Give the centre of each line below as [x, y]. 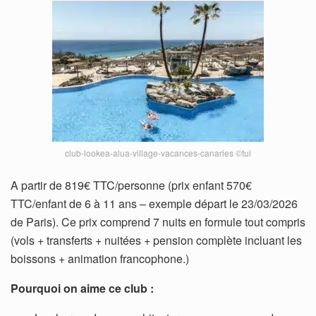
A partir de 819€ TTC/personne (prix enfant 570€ [131, 185]
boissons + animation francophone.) [100, 258]
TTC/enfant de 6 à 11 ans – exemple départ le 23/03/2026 [154, 203]
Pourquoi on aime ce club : [82, 288]
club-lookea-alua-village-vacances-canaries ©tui [158, 152]
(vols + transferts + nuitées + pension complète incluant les [156, 240]
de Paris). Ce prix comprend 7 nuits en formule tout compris [158, 221]
